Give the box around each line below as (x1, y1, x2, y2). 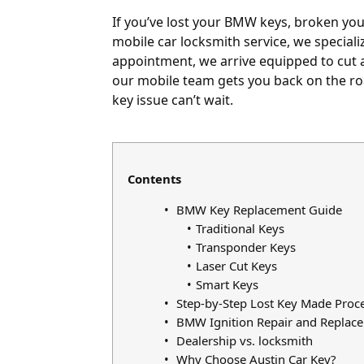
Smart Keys (196, 275, 258, 292)
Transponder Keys (196, 238, 296, 255)
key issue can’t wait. (112, 90, 233, 109)
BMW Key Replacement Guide (175, 201, 342, 218)
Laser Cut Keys (196, 257, 277, 274)
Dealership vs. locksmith (175, 331, 313, 349)
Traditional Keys (196, 219, 284, 236)
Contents (128, 170, 181, 187)
